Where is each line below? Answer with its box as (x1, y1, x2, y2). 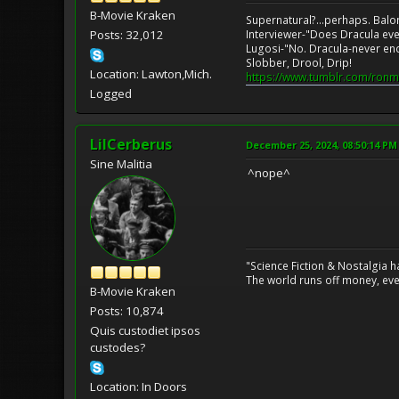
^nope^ (248, 165, 290, 182)
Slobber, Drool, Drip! (246, 55, 352, 71)
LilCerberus (90, 134, 172, 155)
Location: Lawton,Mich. (90, 66, 212, 83)
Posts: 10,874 (90, 303, 164, 320)
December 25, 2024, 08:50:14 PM (246, 138, 397, 152)
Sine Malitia (90, 156, 152, 173)
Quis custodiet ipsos (90, 322, 200, 339)
